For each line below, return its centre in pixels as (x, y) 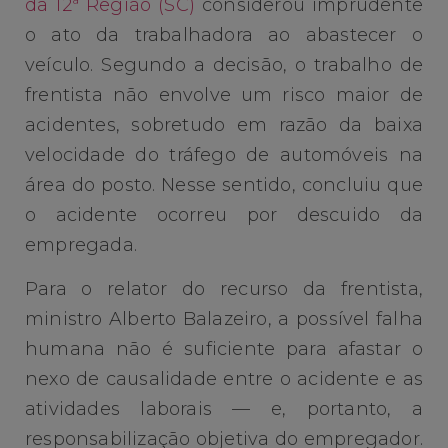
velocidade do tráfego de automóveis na (224, 154)
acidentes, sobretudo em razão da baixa (224, 124)
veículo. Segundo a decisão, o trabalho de (224, 64)
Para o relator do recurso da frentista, (224, 289)
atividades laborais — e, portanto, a (224, 409)
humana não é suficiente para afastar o (224, 349)
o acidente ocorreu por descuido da (224, 214)
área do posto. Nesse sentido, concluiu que (224, 184)
